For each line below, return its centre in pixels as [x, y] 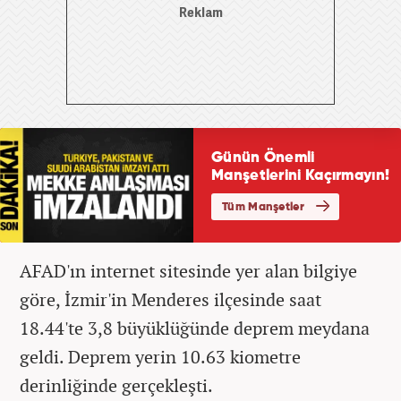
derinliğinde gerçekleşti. [116, 385]
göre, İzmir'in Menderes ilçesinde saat [171, 299]
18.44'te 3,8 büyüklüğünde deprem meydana [195, 328]
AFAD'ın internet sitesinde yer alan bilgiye [188, 270]
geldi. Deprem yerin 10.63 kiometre [160, 356]
